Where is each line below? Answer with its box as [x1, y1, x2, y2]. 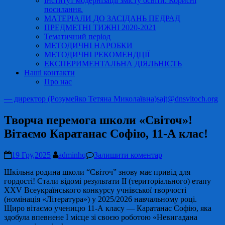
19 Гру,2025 [12, 150, 51, 159]
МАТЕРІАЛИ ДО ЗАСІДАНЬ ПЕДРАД [44, 14, 180, 23]
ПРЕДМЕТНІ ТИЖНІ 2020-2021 [44, 23, 156, 32]
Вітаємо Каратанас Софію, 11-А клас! [4, 127, 208, 140]
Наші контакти [24, 68, 75, 77]
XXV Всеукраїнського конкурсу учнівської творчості [4, 185, 186, 194]
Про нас [44, 77, 72, 86]
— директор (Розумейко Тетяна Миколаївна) [4, 94, 157, 103]
